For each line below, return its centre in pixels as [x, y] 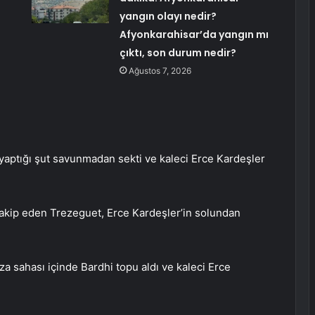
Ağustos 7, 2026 [160, 71]
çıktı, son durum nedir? [178, 53]
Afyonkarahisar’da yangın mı [194, 35]
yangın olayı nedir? [168, 17]
